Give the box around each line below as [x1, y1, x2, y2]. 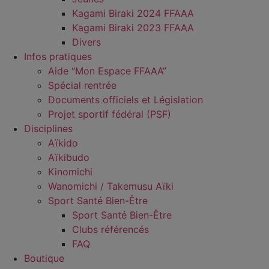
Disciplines [24, 122, 73, 134]
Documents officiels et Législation [48, 94, 203, 106]
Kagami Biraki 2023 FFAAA [72, 22, 194, 34]
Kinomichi [48, 166, 92, 178]
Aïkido [48, 137, 78, 149]
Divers [72, 36, 101, 48]
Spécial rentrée [48, 79, 116, 91]
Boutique [24, 252, 64, 264]
